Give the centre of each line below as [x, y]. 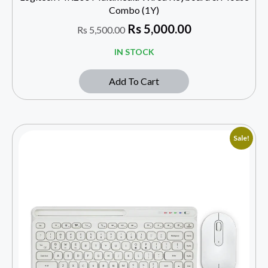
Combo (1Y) [134, 10]
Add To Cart [134, 81]
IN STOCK [134, 51]
